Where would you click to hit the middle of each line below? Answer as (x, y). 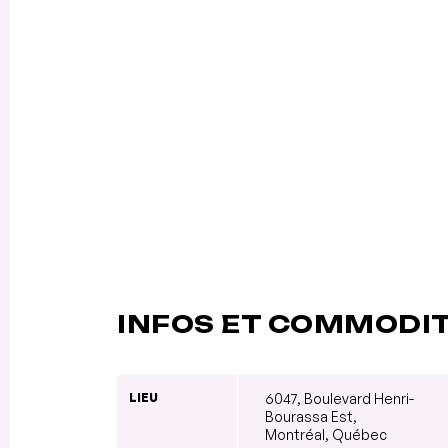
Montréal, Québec (326, 434)
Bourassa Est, (311, 416)
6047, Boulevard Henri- (339, 398)
